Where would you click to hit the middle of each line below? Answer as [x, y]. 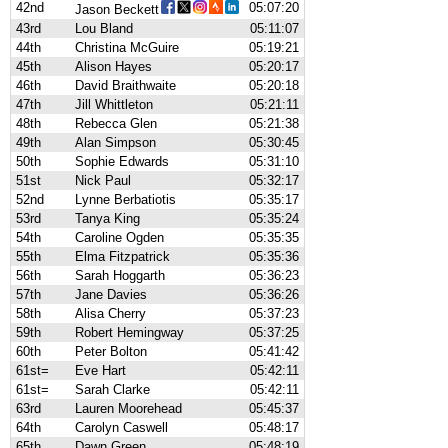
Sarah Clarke [112, 389]
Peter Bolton [111, 351]
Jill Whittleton [114, 104]
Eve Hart [100, 370]
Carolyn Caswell [121, 427]
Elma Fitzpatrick [122, 256]
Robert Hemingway [129, 332]
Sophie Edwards [122, 161]
